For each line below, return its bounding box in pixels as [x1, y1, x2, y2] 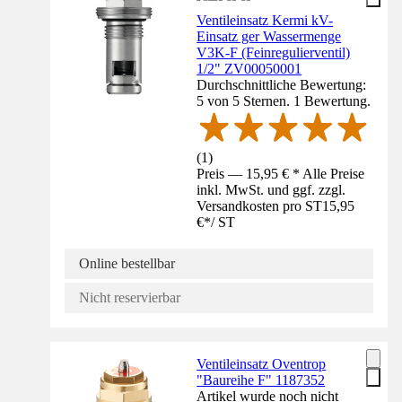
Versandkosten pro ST [197, 197, 323, 214]
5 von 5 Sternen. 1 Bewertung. [197, 92, 371, 109]
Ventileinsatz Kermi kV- [197, 12, 334, 28]
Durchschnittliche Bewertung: [197, 76, 367, 92]
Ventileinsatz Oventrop [197, 355, 327, 371]
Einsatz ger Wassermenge [197, 28, 342, 44]
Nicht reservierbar [79, 289, 180, 305]
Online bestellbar [79, 255, 175, 271]
